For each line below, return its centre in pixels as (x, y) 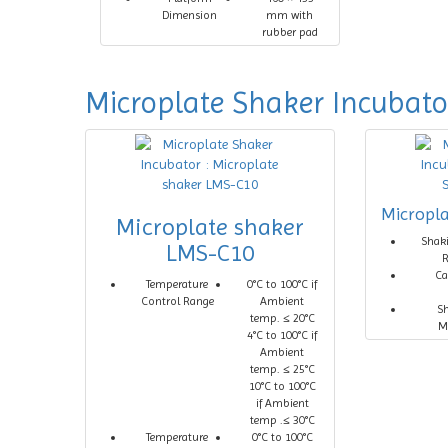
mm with (290, 15)
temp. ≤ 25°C (282, 369)
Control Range (177, 301)
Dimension (190, 15)
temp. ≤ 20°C (282, 318)
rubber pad (289, 32)
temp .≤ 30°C (282, 420)
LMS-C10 (209, 253)
